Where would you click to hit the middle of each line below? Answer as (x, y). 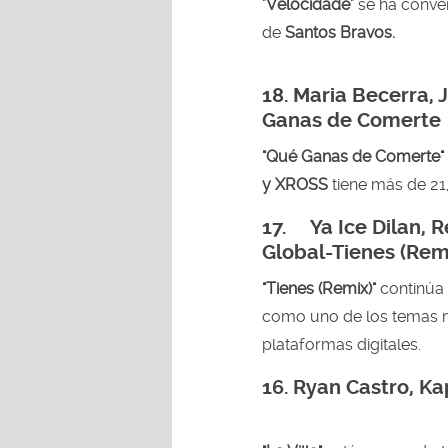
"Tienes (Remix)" (319, 288)
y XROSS (297, 184)
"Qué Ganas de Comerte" (353, 156)
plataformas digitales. (341, 344)
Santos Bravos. (340, 32)
